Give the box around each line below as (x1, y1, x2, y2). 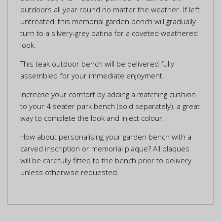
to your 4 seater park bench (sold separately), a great (20, 101, 200, 111)
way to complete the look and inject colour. (20, 112, 164, 123)
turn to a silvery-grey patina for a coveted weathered (20, 28, 198, 38)
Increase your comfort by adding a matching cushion (20, 89, 196, 99)
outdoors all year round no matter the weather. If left (20, 4, 200, 14)
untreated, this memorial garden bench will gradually (20, 16, 196, 26)
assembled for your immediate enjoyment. (20, 70, 164, 80)
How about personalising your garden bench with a (20, 131, 191, 142)
